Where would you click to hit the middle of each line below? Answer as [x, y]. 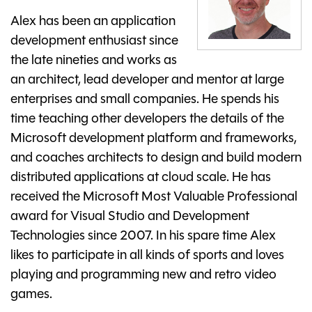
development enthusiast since [94, 42]
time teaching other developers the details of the [147, 120]
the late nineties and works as [94, 61]
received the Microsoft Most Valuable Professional [154, 198]
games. [31, 295]
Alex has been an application [93, 22]
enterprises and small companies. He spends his [145, 100]
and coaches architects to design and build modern [156, 159]
